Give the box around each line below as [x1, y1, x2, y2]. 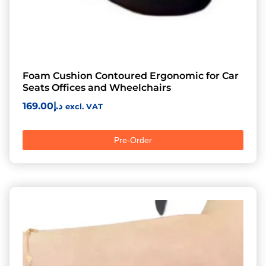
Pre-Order [114, 135, 152, 145]
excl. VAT [65, 102, 103, 112]
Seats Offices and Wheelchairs [23, 82, 171, 94]
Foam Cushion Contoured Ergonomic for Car [23, 70, 239, 82]
